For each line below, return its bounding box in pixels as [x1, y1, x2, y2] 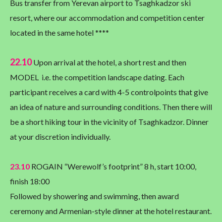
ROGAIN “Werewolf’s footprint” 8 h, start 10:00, [30, 162, 196, 171]
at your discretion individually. [10, 132, 111, 142]
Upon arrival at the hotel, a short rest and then [32, 57, 186, 67]
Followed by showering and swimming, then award [10, 191, 179, 201]
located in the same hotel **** [10, 28, 109, 38]
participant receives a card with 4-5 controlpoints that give [10, 87, 208, 97]
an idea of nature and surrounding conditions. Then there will [10, 102, 212, 112]
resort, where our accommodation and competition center [10, 13, 205, 23]
